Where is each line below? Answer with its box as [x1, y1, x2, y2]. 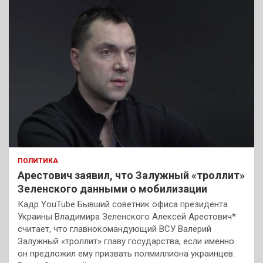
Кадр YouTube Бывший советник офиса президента [18, 199, 228, 210]
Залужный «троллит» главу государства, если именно [18, 236, 234, 247]
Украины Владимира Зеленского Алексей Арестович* [18, 211, 236, 222]
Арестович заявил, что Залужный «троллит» [18, 169, 245, 182]
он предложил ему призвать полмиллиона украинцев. [18, 248, 235, 259]
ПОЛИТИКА [18, 157, 58, 166]
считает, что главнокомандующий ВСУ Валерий [18, 224, 211, 235]
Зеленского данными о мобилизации [18, 183, 207, 195]
